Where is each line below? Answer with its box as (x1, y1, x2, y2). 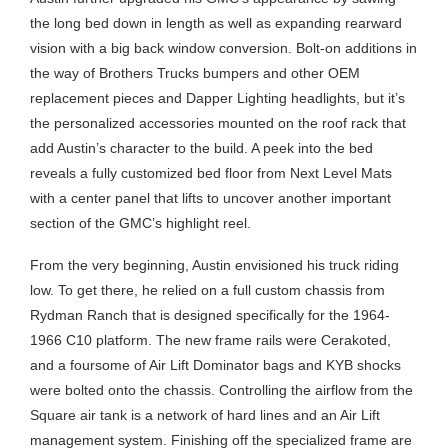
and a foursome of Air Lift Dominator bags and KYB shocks (30, 356, 401, 373)
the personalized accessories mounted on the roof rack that (30, 114, 406, 131)
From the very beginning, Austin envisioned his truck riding (30, 256, 399, 273)
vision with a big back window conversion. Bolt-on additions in (30, 39, 417, 56)
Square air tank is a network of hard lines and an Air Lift (30, 406, 380, 423)
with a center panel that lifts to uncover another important (30, 189, 391, 206)
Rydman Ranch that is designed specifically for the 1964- (30, 306, 390, 323)
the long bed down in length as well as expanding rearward (30, 14, 402, 31)
